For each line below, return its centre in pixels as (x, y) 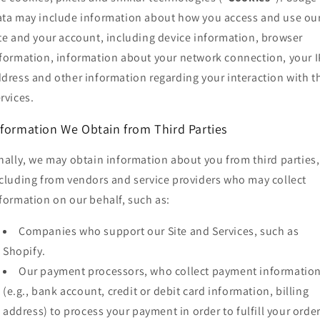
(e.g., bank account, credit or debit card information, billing (156, 291)
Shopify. (24, 251)
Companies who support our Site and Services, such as (159, 231)
